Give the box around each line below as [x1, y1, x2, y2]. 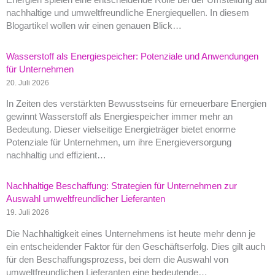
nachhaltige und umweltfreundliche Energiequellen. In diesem [6, 7, 249, 18]
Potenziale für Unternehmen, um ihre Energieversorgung [6, 137, 231, 148]
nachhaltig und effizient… [6, 150, 106, 161]
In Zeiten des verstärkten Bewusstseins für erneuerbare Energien [6, 99, 266, 109]
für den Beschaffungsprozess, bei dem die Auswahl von [6, 255, 228, 265]
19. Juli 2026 [6, 208, 49, 217]
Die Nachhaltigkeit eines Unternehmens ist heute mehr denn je [6, 229, 255, 239]
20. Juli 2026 [6, 78, 49, 87]
